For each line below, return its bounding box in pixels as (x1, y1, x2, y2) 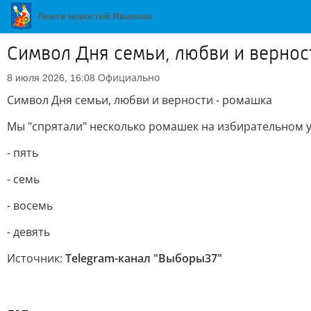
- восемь (7, 198, 53, 213)
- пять (7, 145, 38, 160)
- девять (7, 224, 50, 239)
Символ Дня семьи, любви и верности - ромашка (7, 92, 272, 108)
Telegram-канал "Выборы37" (65, 251, 222, 266)
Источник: (7, 251, 65, 266)
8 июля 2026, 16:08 (7, 72, 95, 83)
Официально (98, 71, 160, 84)
